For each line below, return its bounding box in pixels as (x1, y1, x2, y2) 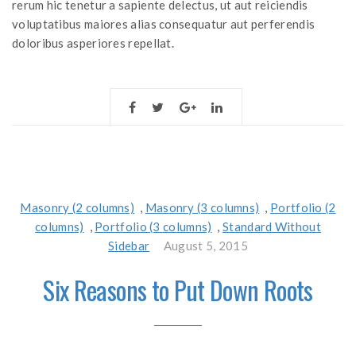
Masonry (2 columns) (20, 200, 135, 215)
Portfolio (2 (270, 200, 336, 215)
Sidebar (108, 238, 150, 253)
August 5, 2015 (163, 238, 248, 253)
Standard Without (222, 219, 321, 234)
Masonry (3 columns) (145, 200, 260, 215)
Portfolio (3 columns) (95, 219, 212, 234)
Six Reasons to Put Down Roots (43, 271, 313, 308)
